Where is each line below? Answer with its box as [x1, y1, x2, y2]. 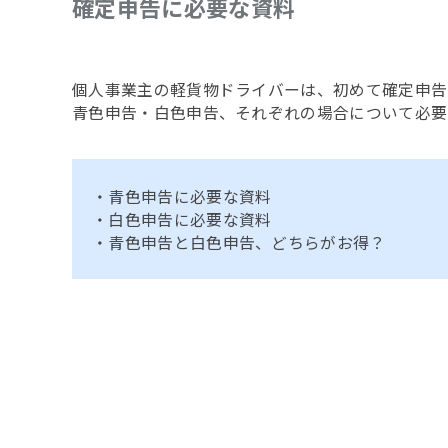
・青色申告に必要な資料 [92, 184, 272, 208]
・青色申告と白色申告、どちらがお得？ [92, 230, 386, 254]
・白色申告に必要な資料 [92, 207, 272, 231]
